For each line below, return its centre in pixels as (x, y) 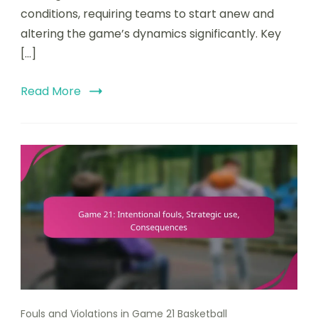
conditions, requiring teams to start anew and (147, 13)
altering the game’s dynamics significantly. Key (151, 33)
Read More (51, 91)
